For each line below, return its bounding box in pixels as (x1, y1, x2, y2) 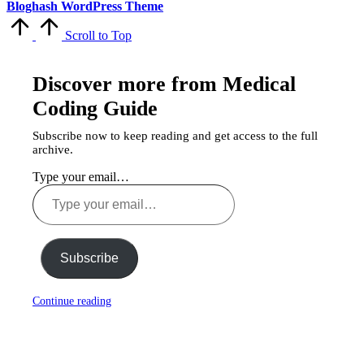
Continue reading (32, 295, 111, 308)
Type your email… (32, 170, 129, 184)
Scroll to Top (65, 28, 132, 43)
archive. (32, 143, 73, 157)
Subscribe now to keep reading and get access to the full (32, 129, 318, 143)
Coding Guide (32, 97, 158, 121)
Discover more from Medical (32, 72, 296, 97)
